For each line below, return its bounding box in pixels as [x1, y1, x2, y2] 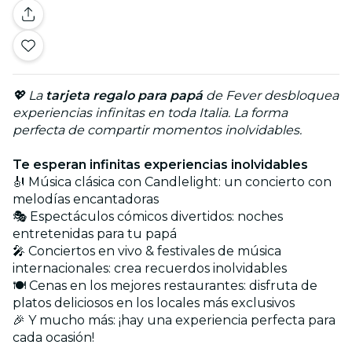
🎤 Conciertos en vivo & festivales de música [13, 243, 281, 258]
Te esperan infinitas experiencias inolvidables [13, 156, 308, 172]
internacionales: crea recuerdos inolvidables [13, 260, 287, 276]
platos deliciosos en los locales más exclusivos [13, 295, 295, 310]
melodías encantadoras [13, 191, 159, 207]
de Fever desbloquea [203, 87, 339, 103]
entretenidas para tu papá [13, 225, 177, 241]
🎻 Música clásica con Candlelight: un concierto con [13, 174, 332, 189]
